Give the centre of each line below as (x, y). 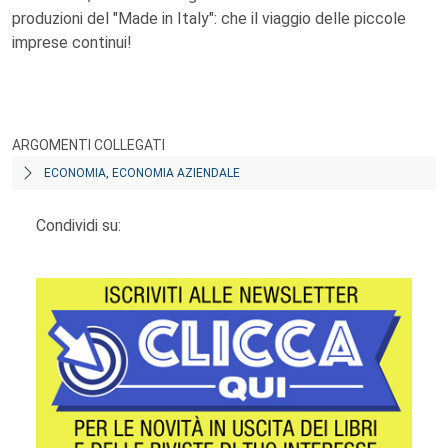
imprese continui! (72, 42)
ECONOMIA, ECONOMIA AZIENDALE (142, 173)
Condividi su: (78, 225)
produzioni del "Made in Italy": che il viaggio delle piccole (209, 18)
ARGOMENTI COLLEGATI (88, 145)
